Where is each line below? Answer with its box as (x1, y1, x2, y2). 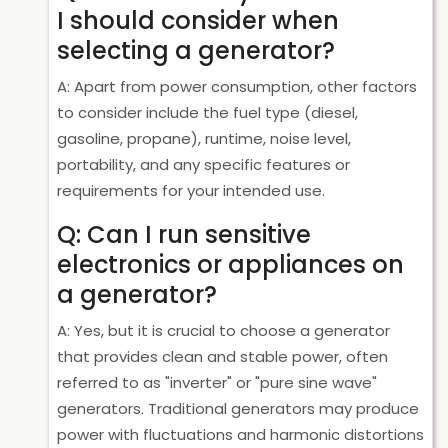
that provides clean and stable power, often (57, 346, 388, 367)
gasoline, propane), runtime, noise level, (57, 128, 351, 149)
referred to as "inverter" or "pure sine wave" (57, 372, 377, 393)
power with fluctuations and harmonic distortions (57, 424, 424, 445)
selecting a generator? (57, 34, 335, 67)
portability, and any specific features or (57, 154, 350, 175)
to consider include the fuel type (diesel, (57, 102, 358, 123)
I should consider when (57, 4, 339, 37)
